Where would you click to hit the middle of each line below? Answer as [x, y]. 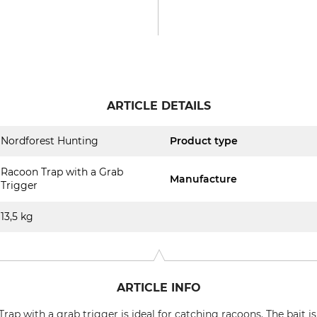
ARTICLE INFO [158, 288]
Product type [204, 141]
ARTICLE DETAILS [158, 106]
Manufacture [203, 179]
